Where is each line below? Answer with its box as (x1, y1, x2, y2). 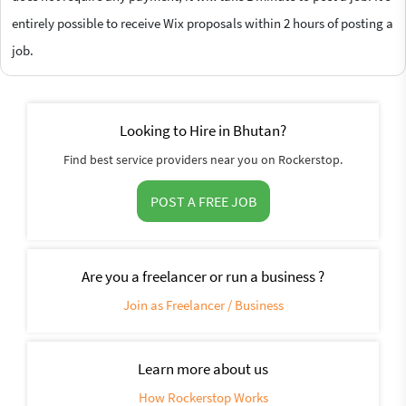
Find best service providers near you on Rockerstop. (63, 150, 343, 168)
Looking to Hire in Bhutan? (120, 120, 286, 140)
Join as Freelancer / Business (122, 295, 284, 314)
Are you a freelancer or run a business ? (82, 266, 324, 286)
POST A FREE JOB (150, 191, 256, 210)
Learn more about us (138, 358, 268, 379)
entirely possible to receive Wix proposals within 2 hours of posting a (12, 14, 393, 32)
